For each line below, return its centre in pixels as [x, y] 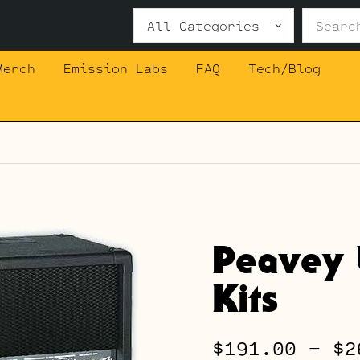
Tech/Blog [284, 68]
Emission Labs [115, 68]
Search [159, 18]
